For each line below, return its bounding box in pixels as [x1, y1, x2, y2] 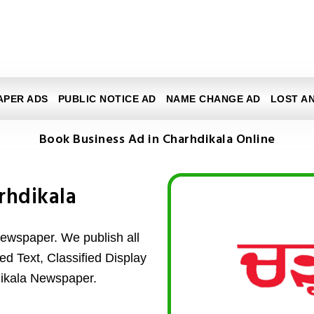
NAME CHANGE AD [165, 93, 261, 104]
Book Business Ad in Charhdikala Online [39, 130, 275, 150]
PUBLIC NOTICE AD [57, 93, 156, 104]
